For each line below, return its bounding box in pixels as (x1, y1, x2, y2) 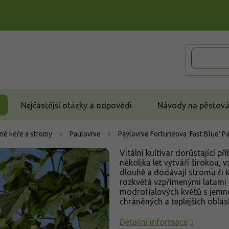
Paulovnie (70, 130, 101, 138)
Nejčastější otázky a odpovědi (21, 100, 132, 110)
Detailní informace (120, 217, 188, 226)
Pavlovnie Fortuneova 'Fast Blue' (118, 130, 222, 138)
